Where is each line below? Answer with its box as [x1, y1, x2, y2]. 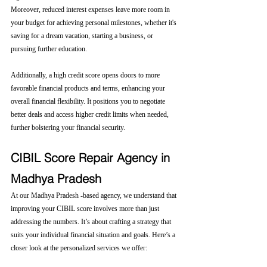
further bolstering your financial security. [11, 123, 125, 132]
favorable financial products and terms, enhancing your [11, 84, 167, 92]
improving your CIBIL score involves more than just [11, 204, 161, 213]
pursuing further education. [11, 45, 87, 53]
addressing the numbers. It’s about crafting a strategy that [11, 218, 173, 226]
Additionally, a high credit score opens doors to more [11, 71, 162, 79]
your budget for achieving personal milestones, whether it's [11, 18, 178, 27]
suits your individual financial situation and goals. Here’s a [11, 231, 177, 239]
